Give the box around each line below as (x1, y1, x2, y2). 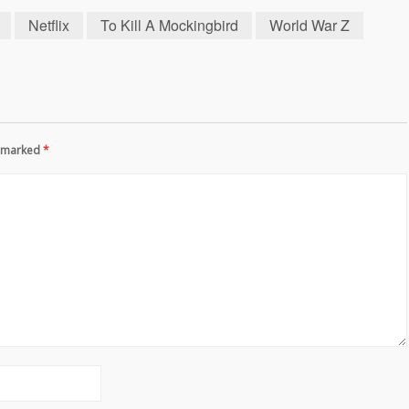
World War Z (269, 14, 350, 36)
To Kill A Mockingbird (100, 14, 238, 36)
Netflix (28, 14, 69, 36)
